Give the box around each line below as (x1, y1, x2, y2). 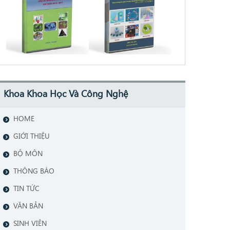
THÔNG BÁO (13, 166, 54, 176)
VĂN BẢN (13, 201, 43, 211)
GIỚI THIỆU (13, 131, 50, 141)
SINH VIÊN (13, 218, 47, 228)
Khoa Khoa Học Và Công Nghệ (4, 87, 128, 100)
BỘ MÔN (13, 148, 43, 159)
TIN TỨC (13, 183, 40, 194)
